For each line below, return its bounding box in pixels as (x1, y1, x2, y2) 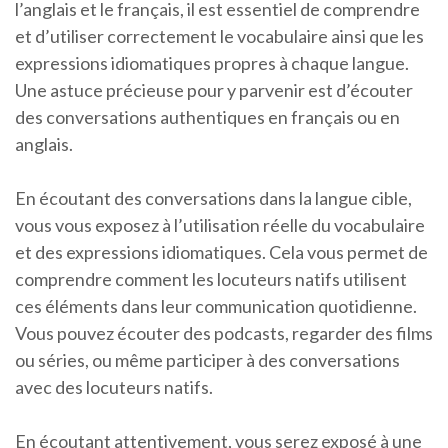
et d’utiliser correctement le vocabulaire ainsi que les (15, 25, 424, 48)
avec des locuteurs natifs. (15, 376, 213, 399)
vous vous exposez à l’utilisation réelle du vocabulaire (15, 214, 425, 237)
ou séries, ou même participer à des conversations (15, 349, 400, 372)
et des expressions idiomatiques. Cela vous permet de (15, 241, 428, 264)
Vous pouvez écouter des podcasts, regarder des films (15, 322, 433, 345)
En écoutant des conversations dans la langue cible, (15, 187, 412, 210)
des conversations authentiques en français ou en (15, 106, 400, 129)
